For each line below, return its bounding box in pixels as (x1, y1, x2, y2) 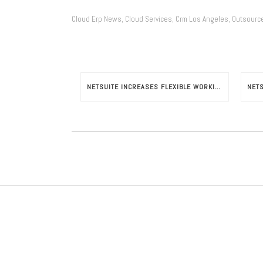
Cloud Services (125, 14, 172, 24)
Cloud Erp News (72, 14, 122, 24)
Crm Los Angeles (176, 14, 228, 24)
